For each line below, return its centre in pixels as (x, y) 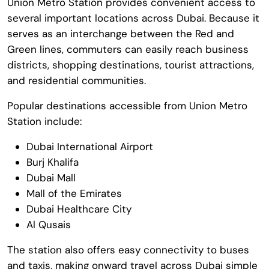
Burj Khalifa (53, 162)
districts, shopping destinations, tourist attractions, (131, 65)
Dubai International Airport (90, 146)
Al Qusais (49, 224)
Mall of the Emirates (74, 193)
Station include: (44, 121)
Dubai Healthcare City (79, 209)
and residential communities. (77, 80)
